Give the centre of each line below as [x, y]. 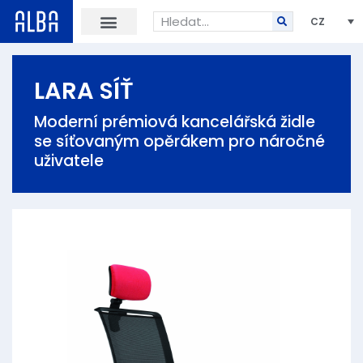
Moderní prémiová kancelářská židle [175, 122]
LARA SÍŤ [84, 91]
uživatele [69, 161]
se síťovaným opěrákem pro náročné [180, 142]
